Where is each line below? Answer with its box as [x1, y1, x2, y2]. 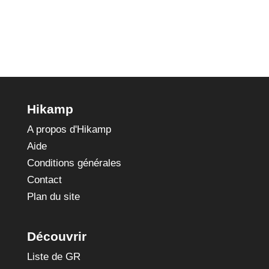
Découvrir [26, 229, 86, 244]
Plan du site [26, 191, 80, 202]
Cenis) [41, 29, 76, 42]
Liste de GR [26, 251, 80, 263]
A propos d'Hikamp [26, 124, 111, 135]
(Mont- [41, 14, 77, 28]
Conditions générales [26, 157, 121, 169]
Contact [26, 174, 62, 186]
